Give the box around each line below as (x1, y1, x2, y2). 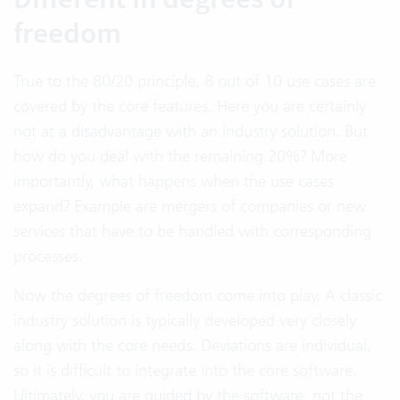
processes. (13, 246, 83, 266)
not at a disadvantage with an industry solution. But (13, 121, 368, 141)
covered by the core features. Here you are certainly (13, 96, 366, 116)
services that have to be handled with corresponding (13, 221, 371, 241)
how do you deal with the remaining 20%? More (13, 146, 347, 166)
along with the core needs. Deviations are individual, (13, 335, 371, 355)
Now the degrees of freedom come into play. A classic (13, 285, 382, 305)
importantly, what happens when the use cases (13, 171, 334, 191)
